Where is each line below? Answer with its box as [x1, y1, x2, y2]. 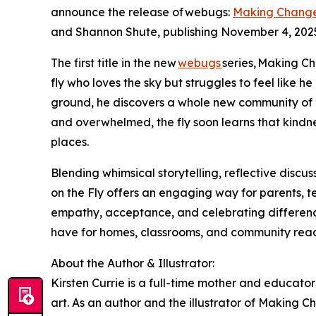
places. [51, 134, 89, 149]
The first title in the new [51, 55, 178, 70]
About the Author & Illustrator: [51, 255, 216, 270]
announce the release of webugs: [51, 4, 233, 19]
